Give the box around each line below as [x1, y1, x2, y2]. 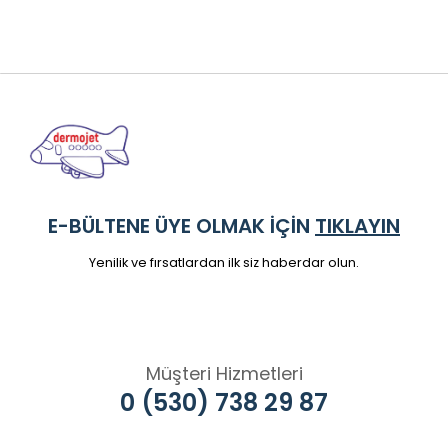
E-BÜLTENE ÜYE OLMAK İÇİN [48, 212, 315, 240]
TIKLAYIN [315, 212, 400, 240]
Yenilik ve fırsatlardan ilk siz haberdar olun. [89, 253, 359, 271]
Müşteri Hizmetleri [145, 360, 303, 386]
